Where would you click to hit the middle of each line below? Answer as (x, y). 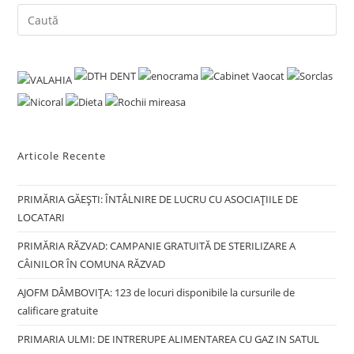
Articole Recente (62, 156)
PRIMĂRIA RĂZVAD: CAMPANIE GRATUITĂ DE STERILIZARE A (157, 246)
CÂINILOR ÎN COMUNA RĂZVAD (92, 264)
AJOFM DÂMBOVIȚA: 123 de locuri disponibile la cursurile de (156, 293)
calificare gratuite (58, 311)
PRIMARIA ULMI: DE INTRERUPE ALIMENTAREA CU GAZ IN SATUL (169, 339)
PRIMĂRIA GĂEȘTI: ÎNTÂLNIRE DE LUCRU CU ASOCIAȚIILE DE (158, 200)
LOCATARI (41, 218)
